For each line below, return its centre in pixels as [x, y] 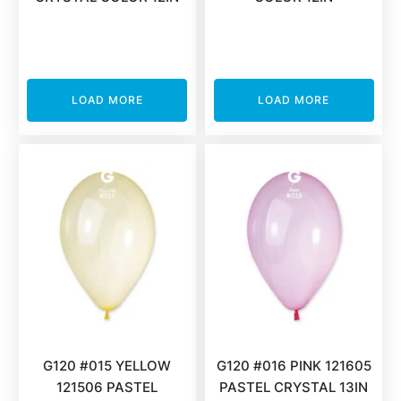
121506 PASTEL [107, 387]
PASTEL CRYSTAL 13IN [294, 387]
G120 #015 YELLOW [107, 366]
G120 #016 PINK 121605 [294, 366]
